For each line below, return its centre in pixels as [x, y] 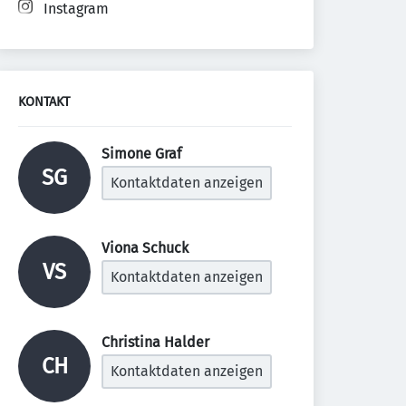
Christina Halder [157, 342]
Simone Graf [143, 154]
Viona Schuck [147, 248]
